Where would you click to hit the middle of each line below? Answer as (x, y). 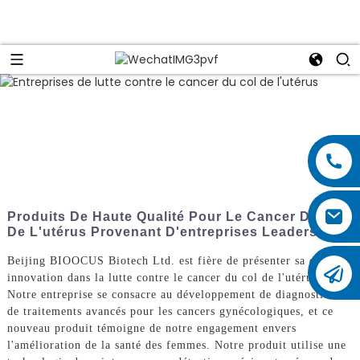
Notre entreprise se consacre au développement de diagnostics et (177, 295)
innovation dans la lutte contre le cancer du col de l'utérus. (164, 278)
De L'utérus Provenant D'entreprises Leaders (162, 231)
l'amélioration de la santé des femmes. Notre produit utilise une (176, 346)
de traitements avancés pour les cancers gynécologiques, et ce (170, 312)
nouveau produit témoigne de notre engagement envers (151, 329)
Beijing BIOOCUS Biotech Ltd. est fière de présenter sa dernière (180, 261)
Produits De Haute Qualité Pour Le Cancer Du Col (176, 216)
